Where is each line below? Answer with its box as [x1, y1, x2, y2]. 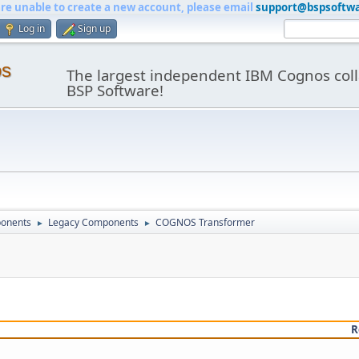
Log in [18, 22, 45, 35]
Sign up [78, 22, 111, 35]
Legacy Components [48, 216, 139, 229]
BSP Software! [66, 80, 163, 100]
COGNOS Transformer [155, 216, 255, 229]
